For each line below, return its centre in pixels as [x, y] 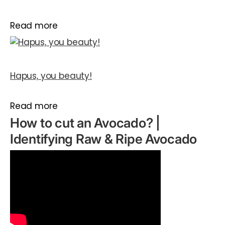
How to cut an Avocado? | [85, 123]
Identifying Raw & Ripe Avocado [104, 139]
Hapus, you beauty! [51, 76]
